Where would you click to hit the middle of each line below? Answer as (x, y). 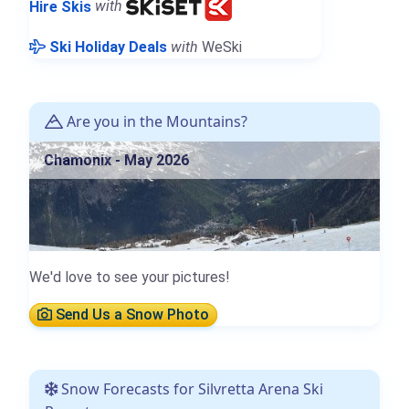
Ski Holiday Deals (108, 47)
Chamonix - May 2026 (116, 161)
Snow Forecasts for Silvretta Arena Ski (190, 389)
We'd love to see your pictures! (130, 278)
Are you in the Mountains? (155, 122)
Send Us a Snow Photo (131, 315)
